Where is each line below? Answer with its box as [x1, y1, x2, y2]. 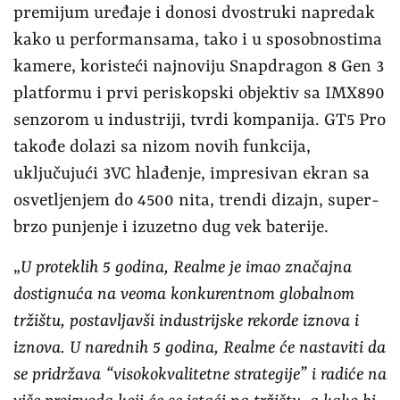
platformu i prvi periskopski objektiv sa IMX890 [13, 83, 385, 104]
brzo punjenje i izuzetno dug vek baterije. [13, 217, 329, 237]
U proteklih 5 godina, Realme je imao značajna [21, 257, 352, 278]
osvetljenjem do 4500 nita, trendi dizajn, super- [13, 190, 379, 211]
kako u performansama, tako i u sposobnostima [13, 29, 382, 50]
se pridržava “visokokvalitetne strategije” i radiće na [13, 364, 387, 385]
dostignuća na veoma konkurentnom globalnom [13, 284, 354, 304]
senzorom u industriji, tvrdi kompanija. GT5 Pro [13, 110, 386, 130]
